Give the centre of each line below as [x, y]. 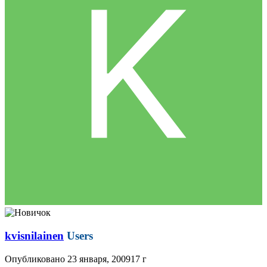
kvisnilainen [34, 235]
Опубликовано [36, 259]
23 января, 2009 [99, 259]
